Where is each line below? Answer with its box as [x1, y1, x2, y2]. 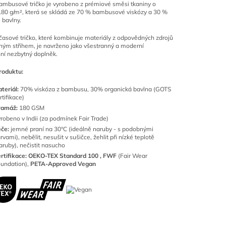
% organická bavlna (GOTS [97, 85, 171, 93]
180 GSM [18, 104, 44, 111]
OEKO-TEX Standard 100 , [28, 152, 103, 159]
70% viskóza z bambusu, [20, 85, 90, 93]
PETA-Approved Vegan [29, 160, 96, 167]
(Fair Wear [118, 152, 147, 159]
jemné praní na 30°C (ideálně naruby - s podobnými [11, 125, 153, 133]
